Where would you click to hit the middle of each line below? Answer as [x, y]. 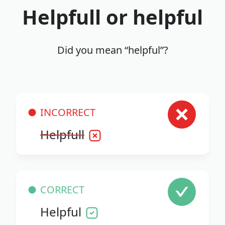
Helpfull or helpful [113, 17]
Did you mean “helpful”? [113, 50]
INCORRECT [68, 113]
